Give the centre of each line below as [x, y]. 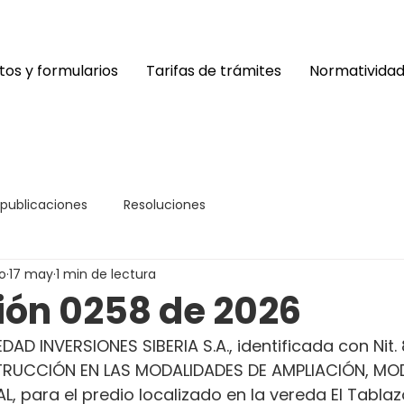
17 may [31, 274]
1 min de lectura [106, 274]
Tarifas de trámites [214, 71]
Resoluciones [165, 204]
